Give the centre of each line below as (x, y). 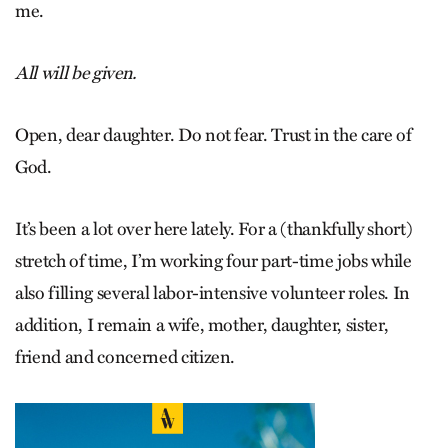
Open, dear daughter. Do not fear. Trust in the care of (213, 135)
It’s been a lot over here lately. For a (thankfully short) (214, 229)
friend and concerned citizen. (125, 357)
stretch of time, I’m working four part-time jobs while (213, 261)
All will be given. (75, 73)
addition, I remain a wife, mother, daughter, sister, (202, 325)
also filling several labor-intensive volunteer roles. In (212, 293)
